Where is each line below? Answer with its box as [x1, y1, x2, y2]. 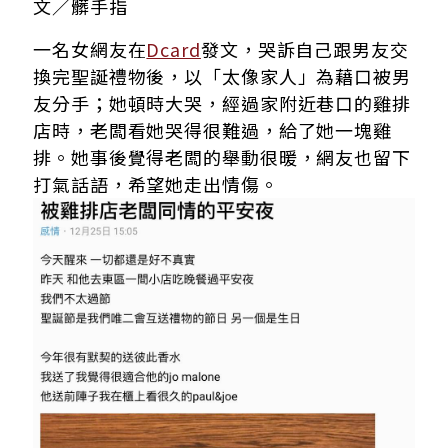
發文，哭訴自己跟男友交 [200, 36, 409, 62]
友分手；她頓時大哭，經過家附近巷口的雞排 [33, 90, 411, 116]
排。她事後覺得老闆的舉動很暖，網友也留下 [33, 144, 411, 170]
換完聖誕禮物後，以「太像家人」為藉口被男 [33, 63, 411, 89]
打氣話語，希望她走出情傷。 [33, 171, 279, 197]
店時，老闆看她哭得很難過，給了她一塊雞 [33, 117, 393, 143]
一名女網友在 [33, 36, 147, 62]
